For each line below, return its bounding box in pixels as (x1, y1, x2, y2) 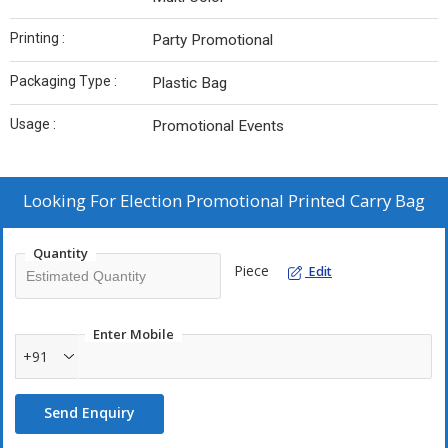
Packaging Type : (10, 73, 117, 90)
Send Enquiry (44, 403, 135, 423)
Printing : (10, 30, 65, 47)
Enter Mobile (93, 325, 174, 344)
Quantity (33, 244, 88, 263)
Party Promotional (152, 31, 273, 50)
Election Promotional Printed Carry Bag (120, 189, 425, 213)
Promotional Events (152, 117, 284, 136)
